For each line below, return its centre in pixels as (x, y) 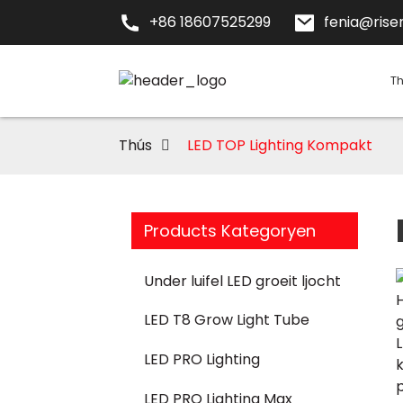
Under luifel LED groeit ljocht (242, 281)
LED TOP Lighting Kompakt (280, 145)
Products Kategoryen (230, 231)
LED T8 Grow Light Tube (227, 320)
